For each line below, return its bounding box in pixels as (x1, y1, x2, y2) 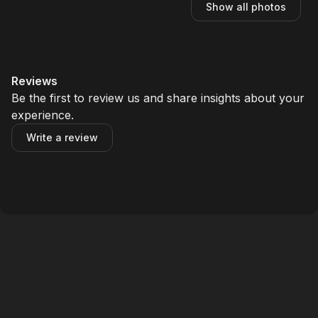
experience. (11, 108, 74, 122)
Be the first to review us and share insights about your (11, 91, 305, 105)
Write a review (26, 131, 98, 143)
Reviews (11, 74, 57, 88)
